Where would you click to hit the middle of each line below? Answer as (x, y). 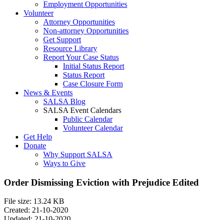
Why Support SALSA (78, 154)
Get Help (38, 137)
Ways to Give (64, 163)
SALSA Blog (64, 101)
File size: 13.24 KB (34, 201)
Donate (35, 146)
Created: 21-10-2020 (36, 210)
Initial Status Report (94, 66)
